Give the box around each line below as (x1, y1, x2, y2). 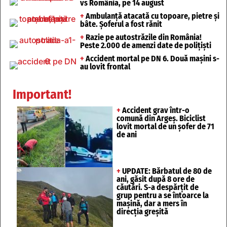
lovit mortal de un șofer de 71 (117, 121, 214, 131)
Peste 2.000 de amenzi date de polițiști (80, 40, 211, 50)
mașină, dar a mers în (117, 198, 187, 208)
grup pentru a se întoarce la (117, 190, 209, 200)
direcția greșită (117, 206, 168, 216)
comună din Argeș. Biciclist (117, 113, 206, 123)
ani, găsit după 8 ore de (117, 174, 195, 184)
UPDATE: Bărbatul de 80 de (121, 166, 212, 176)
